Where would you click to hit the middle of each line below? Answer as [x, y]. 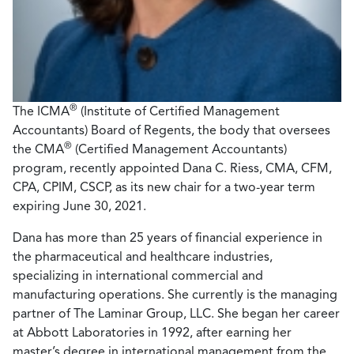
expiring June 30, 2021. [79, 205]
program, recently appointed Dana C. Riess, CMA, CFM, [172, 168]
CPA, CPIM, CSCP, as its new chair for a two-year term [164, 186]
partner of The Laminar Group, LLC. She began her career [176, 313]
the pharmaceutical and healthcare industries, [143, 256]
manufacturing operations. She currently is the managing [175, 294]
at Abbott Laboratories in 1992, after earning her [152, 332]
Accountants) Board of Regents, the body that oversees [171, 130]
